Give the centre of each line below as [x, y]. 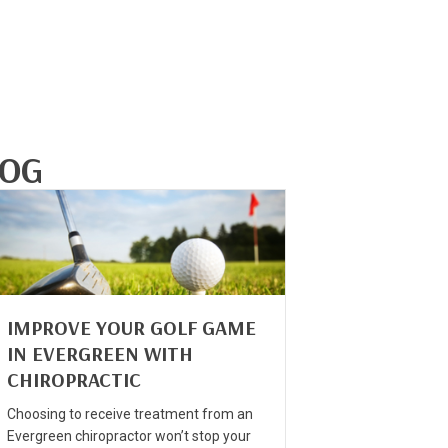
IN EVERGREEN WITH [100, 353]
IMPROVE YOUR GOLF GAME [131, 327]
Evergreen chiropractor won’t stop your [129, 435]
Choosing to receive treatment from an [130, 413]
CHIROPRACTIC [74, 379]
